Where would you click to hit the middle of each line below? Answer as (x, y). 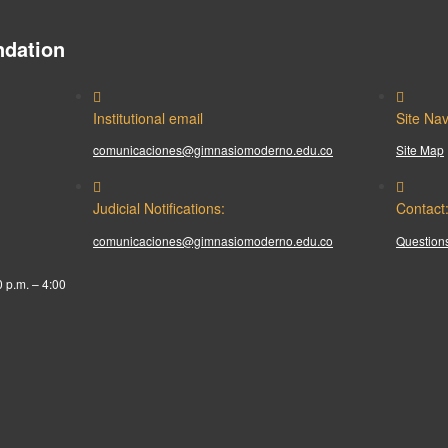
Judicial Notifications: (159, 208)
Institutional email (148, 118)
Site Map (420, 150)
